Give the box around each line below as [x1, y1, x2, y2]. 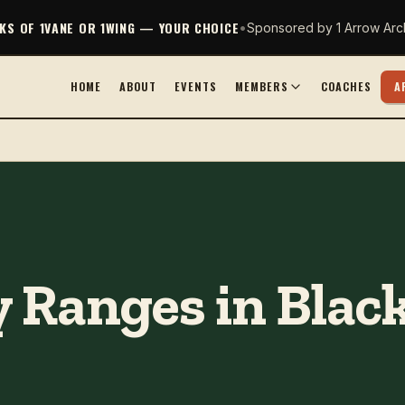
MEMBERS [235, 78, 289, 95]
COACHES [321, 78, 372, 95]
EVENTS [174, 78, 218, 95]
